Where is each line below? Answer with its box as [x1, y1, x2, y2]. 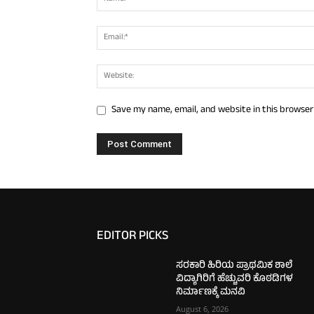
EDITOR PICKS [97, 226, 168, 247]
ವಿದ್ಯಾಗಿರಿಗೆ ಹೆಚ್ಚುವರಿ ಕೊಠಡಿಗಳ [176, 271, 294, 287]
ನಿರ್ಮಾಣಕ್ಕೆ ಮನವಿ [176, 284, 246, 301]
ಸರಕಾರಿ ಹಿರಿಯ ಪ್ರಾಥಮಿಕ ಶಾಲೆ [176, 257, 293, 274]
